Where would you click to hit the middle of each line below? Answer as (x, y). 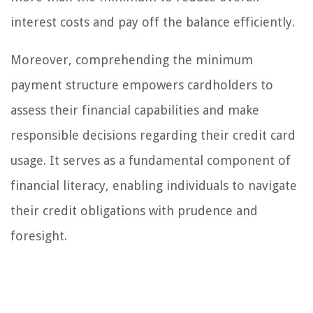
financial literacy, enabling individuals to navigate (154, 185)
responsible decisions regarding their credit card (153, 135)
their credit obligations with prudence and (134, 211)
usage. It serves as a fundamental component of (151, 160)
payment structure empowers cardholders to (142, 85)
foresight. (39, 236)
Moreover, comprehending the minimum (132, 60)
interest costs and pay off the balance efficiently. (153, 22)
